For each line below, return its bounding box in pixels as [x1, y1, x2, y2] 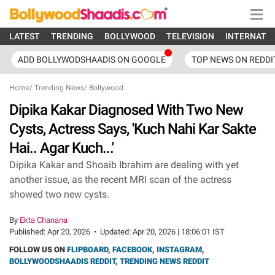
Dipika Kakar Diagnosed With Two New [9, 101, 243, 118]
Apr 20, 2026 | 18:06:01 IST [133, 227, 225, 236]
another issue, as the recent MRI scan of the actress [9, 174, 231, 185]
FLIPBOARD [67, 245, 108, 254]
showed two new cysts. [9, 188, 109, 200]
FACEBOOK [112, 245, 152, 254]
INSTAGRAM [157, 245, 202, 254]
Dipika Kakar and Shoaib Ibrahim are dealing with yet [9, 159, 239, 171]
